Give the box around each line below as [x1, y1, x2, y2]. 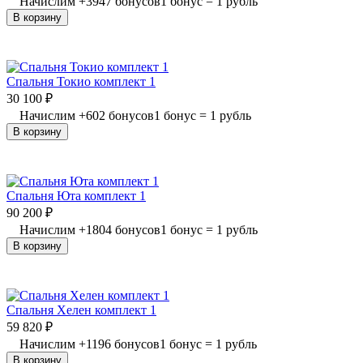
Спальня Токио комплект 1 [6, 74, 156, 88]
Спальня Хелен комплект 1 [6, 302, 156, 317]
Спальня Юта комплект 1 [6, 188, 146, 203]
